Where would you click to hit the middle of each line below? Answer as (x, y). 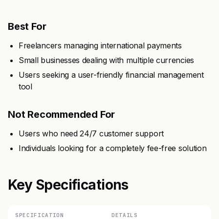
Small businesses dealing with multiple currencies (106, 60)
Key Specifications (68, 185)
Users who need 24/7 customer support (91, 133)
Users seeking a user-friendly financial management (111, 75)
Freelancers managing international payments (100, 45)
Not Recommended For (62, 114)
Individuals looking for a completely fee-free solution (113, 148)
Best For (27, 26)
